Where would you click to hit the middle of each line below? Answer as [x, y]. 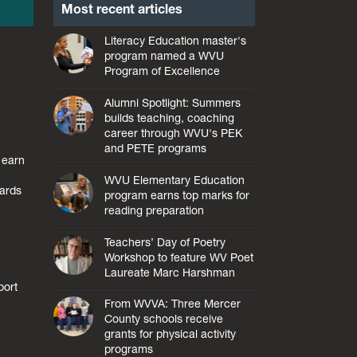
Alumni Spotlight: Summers [173, 103]
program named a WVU [165, 56]
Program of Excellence [163, 71]
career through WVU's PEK [174, 133]
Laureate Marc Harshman [170, 272]
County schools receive [164, 319]
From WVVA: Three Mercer [173, 304]
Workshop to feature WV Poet [179, 257]
